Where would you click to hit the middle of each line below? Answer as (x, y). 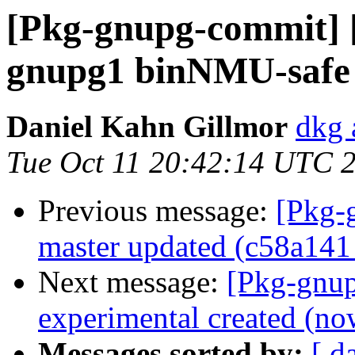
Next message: (132, 282)
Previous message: (157, 211)
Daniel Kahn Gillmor (147, 127)
